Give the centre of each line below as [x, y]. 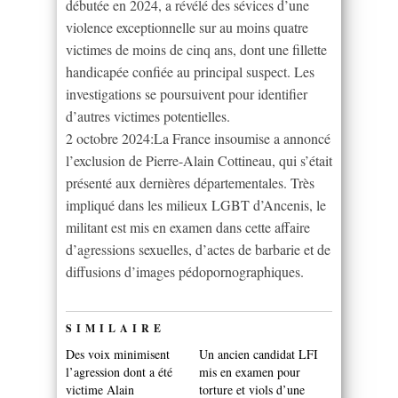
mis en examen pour [250, 371]
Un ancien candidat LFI [259, 354]
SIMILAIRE [115, 328]
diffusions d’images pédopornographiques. [185, 271]
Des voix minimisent [118, 354]
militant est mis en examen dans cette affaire [188, 227]
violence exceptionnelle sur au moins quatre [187, 27]
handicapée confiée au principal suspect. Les [190, 71]
